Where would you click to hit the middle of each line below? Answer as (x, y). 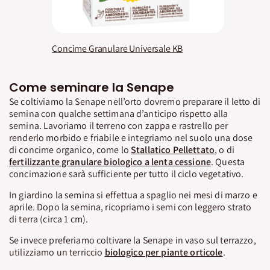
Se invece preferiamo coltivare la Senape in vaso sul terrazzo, (133, 240)
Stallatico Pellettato (173, 149)
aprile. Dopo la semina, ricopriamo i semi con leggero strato (130, 207)
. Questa (228, 162)
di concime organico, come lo (70, 149)
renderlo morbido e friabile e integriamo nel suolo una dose (131, 137)
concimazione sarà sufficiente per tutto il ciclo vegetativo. (127, 174)
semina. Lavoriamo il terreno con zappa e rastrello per (119, 125)
